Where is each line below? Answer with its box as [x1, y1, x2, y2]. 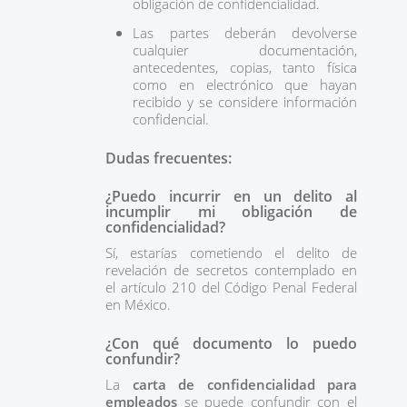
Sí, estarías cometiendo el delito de [105, 243, 357, 262]
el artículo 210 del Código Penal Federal [105, 278, 357, 296]
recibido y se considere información [133, 93, 357, 111]
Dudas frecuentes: [105, 148, 233, 168]
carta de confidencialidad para [132, 375, 357, 393]
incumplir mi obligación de [105, 202, 357, 222]
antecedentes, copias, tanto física [133, 58, 357, 76]
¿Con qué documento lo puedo [105, 333, 357, 353]
